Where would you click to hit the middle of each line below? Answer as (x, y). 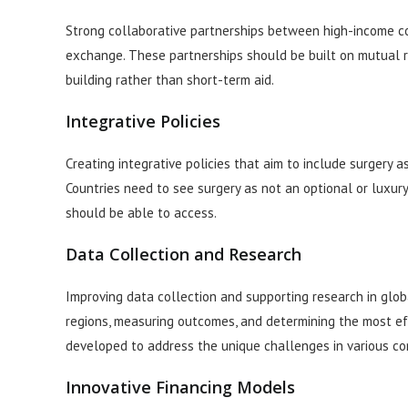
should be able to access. (141, 213)
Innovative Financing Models (180, 388)
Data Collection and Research (184, 255)
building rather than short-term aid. (170, 80)
